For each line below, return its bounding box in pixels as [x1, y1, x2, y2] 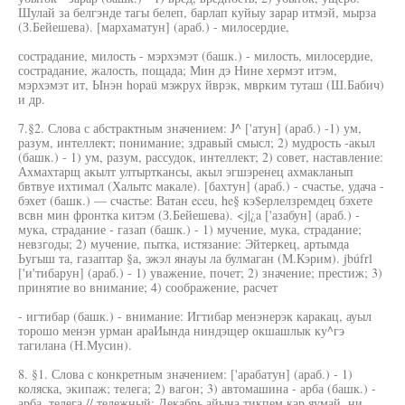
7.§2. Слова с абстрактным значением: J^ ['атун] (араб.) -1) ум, [18, 119, 362, 137]
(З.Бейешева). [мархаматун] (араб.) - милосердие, [18, 18, 289, 35]
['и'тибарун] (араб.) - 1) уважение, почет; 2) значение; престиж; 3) [18, 264, 382, 281]
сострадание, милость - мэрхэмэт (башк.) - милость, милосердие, [18, 47, 373, 64]
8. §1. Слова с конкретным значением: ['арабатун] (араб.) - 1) [18, 365, 353, 382]
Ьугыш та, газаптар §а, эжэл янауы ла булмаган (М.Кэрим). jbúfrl [18, 250, 372, 267]
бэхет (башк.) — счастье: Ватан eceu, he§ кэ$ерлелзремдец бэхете [18, 192, 372, 209]
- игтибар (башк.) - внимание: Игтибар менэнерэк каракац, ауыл [18, 307, 372, 325]
